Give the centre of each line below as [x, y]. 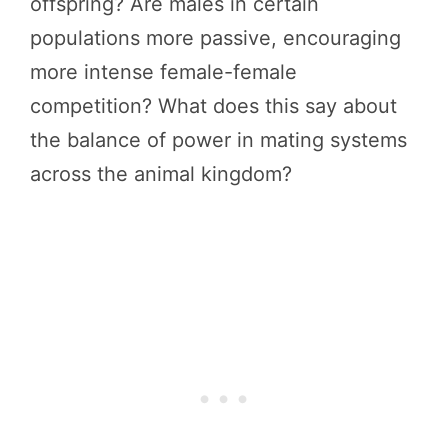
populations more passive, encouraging [215, 37]
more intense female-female [163, 71]
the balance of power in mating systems [218, 139]
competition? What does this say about [213, 105]
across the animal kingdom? [161, 173]
